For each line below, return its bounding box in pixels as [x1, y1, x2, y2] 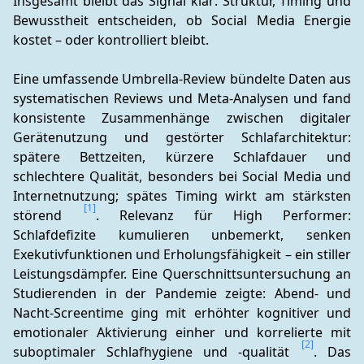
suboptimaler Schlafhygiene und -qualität [13, 343, 300, 361]
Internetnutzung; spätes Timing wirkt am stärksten [13, 187, 351, 205]
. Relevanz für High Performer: [96, 206, 351, 224]
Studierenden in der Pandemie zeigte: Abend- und [13, 284, 351, 302]
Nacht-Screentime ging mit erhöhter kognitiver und [13, 304, 351, 322]
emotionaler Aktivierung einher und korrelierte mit [13, 323, 351, 341]
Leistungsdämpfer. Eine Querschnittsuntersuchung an [13, 265, 351, 283]
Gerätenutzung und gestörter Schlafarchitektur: [13, 128, 351, 146]
